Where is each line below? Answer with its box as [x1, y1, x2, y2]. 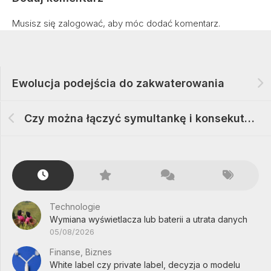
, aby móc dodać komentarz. [103, 18, 220, 30]
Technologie [50, 201, 100, 212]
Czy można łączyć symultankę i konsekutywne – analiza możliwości [244, 112, 255, 125]
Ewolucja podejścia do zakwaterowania [12, 77, 224, 90]
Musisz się [12, 18, 58, 30]
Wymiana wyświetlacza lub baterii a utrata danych [50, 214, 247, 225]
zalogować [58, 18, 103, 30]
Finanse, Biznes [50, 247, 112, 258]
